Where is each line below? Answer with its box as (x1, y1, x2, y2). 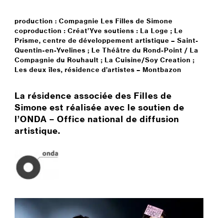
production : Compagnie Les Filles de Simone (15, 17, 173, 25)
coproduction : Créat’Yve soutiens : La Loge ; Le (15, 26, 183, 35)
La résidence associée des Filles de (15, 90, 172, 101)
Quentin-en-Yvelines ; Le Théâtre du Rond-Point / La (15, 46, 199, 54)
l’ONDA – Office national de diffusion (15, 113, 179, 124)
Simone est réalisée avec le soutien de (15, 102, 184, 112)
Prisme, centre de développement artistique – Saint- (15, 36, 199, 45)
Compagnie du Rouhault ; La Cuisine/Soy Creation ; (15, 55, 195, 64)
